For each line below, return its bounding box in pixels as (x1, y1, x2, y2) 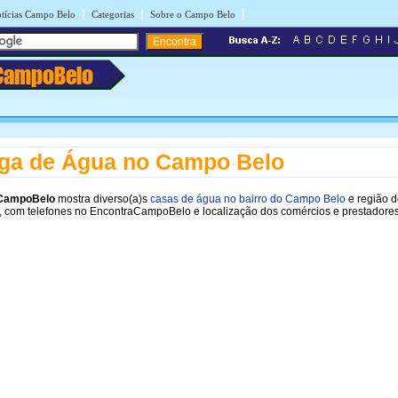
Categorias (92, 9, 134, 20)
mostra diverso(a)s (55, 192, 150, 205)
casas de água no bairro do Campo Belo (150, 192, 346, 205)
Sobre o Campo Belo (150, 9, 235, 20)
